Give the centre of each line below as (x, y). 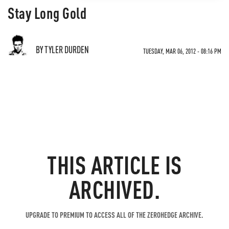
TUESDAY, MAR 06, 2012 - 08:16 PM (182, 51)
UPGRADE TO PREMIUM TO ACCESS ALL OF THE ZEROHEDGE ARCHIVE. (114, 215)
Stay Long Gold (47, 13)
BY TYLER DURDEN (62, 49)
